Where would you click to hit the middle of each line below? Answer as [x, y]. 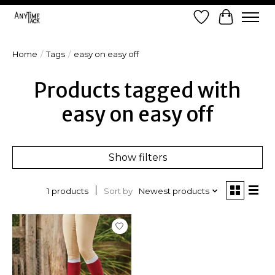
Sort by [118, 191]
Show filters [137, 158]
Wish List [222, 23]
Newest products [174, 191]
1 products [67, 191]
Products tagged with [137, 91]
